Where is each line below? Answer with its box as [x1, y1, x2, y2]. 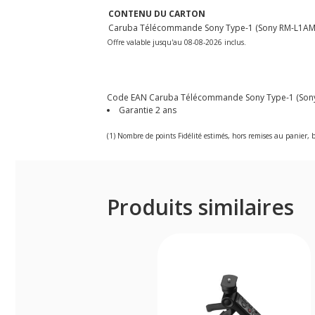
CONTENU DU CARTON [108, 7, 205, 20]
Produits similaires [107, 192, 294, 221]
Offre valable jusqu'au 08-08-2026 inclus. [107, 37, 246, 47]
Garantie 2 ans [119, 103, 176, 116]
